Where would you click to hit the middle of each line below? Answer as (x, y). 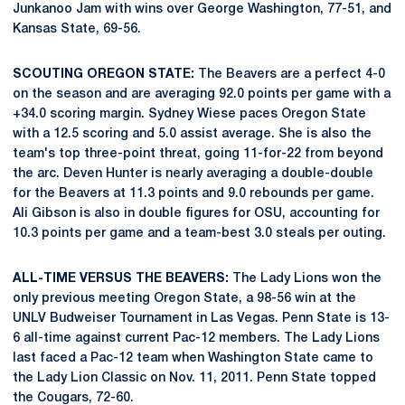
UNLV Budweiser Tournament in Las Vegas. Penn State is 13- (201, 319)
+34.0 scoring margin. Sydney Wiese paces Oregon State (189, 114)
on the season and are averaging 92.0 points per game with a (202, 94)
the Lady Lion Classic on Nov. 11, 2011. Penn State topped (194, 378)
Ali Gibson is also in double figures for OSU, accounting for (196, 214)
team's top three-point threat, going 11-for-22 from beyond (198, 154)
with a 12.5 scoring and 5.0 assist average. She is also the (192, 134)
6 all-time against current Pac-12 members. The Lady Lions (196, 339)
